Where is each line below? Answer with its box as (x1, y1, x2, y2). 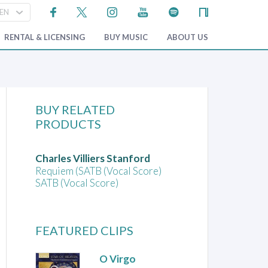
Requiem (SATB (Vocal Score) (35, 165, 162, 178)
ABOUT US (167, 32, 208, 42)
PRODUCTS (35, 117, 102, 132)
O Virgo (99, 252, 136, 266)
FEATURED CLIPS (35, 223, 134, 238)
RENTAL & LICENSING (4, 32, 85, 42)
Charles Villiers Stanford (35, 152, 151, 165)
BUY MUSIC (104, 32, 148, 42)
